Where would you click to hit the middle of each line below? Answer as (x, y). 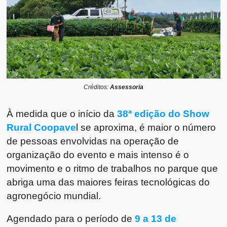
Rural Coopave (42, 127)
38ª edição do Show (162, 113)
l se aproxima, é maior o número (146, 127)
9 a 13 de (156, 218)
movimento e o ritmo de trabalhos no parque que (112, 168)
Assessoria (127, 87)
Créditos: (97, 87)
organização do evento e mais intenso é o (98, 154)
